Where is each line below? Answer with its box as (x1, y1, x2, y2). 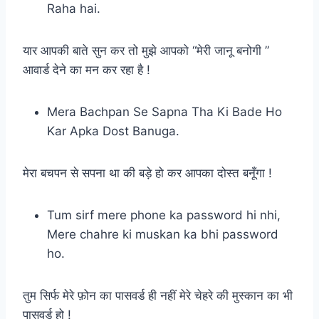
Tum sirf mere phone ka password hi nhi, (47, 207, 281, 222)
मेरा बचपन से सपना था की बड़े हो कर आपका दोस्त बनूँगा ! (23, 165, 272, 180)
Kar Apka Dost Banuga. (47, 123, 179, 138)
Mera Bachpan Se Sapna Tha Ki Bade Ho (47, 104, 282, 119)
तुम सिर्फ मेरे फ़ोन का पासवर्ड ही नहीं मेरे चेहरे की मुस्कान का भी (23, 288, 293, 303)
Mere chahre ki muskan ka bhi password (47, 226, 278, 241)
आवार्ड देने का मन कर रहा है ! (23, 62, 150, 77)
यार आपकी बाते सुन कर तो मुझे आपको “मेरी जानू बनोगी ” (23, 43, 269, 58)
